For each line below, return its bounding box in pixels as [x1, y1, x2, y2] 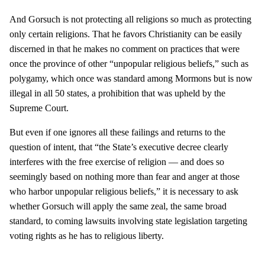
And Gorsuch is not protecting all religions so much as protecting [9, 14, 251, 25]
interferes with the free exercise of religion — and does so [9, 157, 224, 167]
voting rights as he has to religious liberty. [9, 231, 164, 241]
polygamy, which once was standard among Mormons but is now [9, 73, 253, 84]
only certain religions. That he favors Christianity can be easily [9, 29, 242, 40]
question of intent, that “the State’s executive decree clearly [9, 142, 228, 153]
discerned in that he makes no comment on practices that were [9, 44, 240, 54]
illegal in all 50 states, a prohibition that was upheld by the [9, 88, 225, 99]
